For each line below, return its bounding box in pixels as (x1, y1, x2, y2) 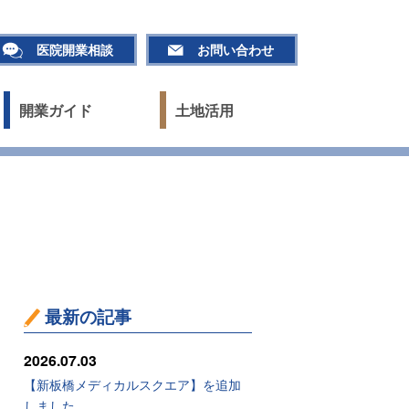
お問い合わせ (197, 39, 274, 58)
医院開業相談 (37, 39, 113, 58)
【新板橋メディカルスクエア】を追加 (24, 374, 241, 394)
